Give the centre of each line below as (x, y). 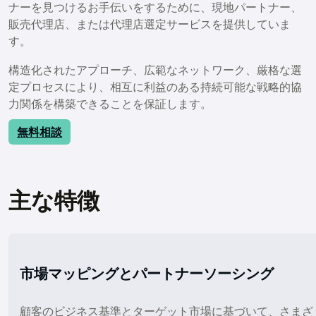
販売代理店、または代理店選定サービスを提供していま (150, 24)
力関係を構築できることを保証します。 (110, 103)
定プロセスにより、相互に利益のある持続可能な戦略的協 (155, 86)
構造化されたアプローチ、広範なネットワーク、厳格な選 (155, 69)
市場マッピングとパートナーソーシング (147, 273)
